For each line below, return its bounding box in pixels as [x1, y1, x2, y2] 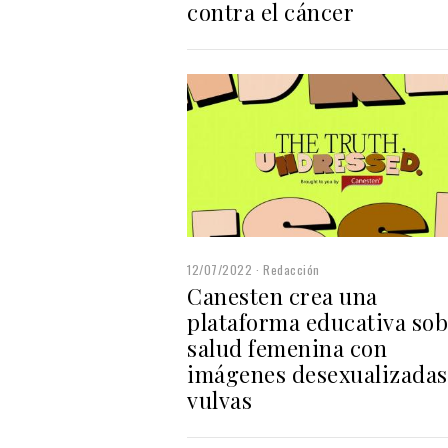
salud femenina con [187, 332, 387, 363]
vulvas [187, 384, 252, 415]
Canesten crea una [187, 280, 378, 311]
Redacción [263, 260, 320, 278]
